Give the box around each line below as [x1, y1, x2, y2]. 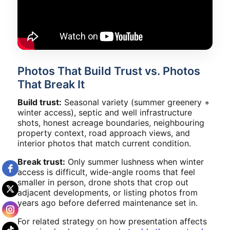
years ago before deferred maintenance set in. [17, 197, 198, 208]
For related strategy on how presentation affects [17, 216, 207, 226]
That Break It [17, 77, 85, 91]
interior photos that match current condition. [17, 138, 191, 148]
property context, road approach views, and [17, 127, 190, 138]
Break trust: [17, 156, 65, 167]
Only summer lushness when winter [65, 156, 204, 167]
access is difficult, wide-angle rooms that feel [17, 166, 195, 177]
